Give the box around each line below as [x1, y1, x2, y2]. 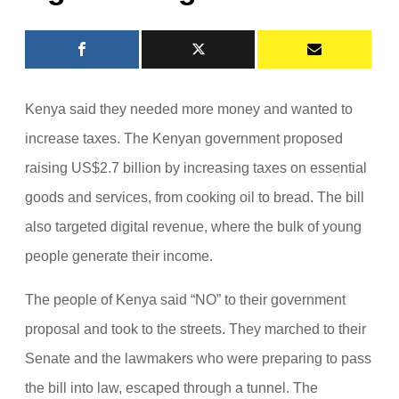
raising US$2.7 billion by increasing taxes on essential [25, 159, 367, 176]
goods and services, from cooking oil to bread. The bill [25, 189, 364, 206]
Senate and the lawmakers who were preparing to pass [25, 350, 371, 367]
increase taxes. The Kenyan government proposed [25, 130, 343, 147]
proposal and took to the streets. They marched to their [25, 321, 366, 338]
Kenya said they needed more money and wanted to [25, 101, 353, 118]
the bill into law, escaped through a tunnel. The [25, 379, 318, 396]
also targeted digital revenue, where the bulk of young [25, 218, 362, 235]
